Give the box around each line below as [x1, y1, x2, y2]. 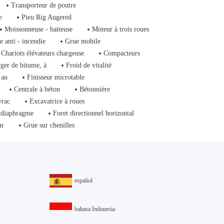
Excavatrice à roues [29, 97, 85, 105]
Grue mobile [65, 37, 101, 45]
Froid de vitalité [66, 61, 112, 69]
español [74, 177, 92, 184]
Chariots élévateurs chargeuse [1, 49, 84, 57]
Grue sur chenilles [23, 121, 75, 129]
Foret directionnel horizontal [53, 109, 134, 117]
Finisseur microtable [27, 73, 85, 81]
